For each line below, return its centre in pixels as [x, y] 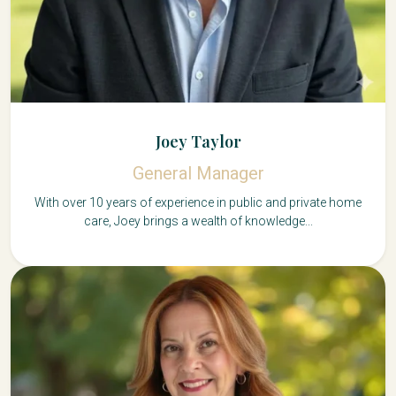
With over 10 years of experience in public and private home [198, 202]
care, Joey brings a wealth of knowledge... [198, 221]
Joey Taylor [198, 141]
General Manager [198, 173]
